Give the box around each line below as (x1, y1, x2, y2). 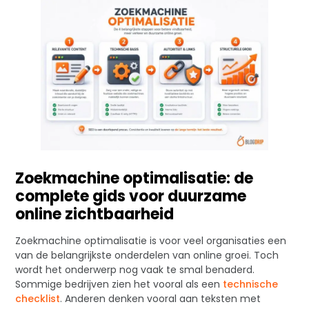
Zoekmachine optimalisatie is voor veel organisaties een (15, 233, 287, 248)
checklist (15, 291, 61, 306)
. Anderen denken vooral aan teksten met (60, 291, 261, 306)
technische (223, 277, 279, 291)
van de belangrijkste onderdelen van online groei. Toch (15, 248, 279, 262)
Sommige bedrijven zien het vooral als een (15, 277, 223, 291)
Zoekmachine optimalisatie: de (15, 168, 254, 190)
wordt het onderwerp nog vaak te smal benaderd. (15, 262, 255, 277)
